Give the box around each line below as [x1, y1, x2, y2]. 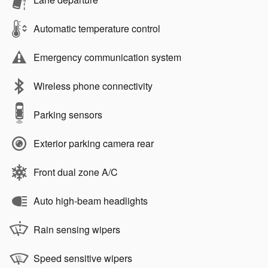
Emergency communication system [33, 50, 181, 65]
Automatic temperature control [33, 22, 160, 36]
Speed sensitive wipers [33, 251, 132, 266]
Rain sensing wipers [33, 223, 120, 237]
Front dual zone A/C [33, 165, 118, 179]
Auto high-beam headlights [33, 194, 148, 208]
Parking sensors [33, 108, 102, 122]
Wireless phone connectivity [33, 79, 153, 93]
